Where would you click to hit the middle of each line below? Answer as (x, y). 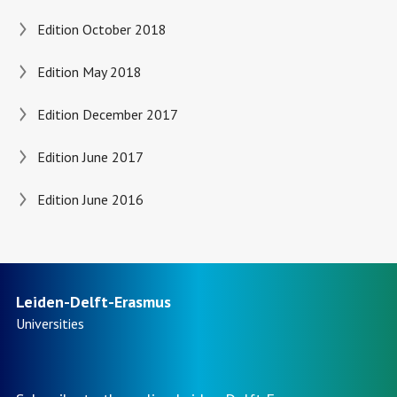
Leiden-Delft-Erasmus (93, 302)
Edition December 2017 (107, 114)
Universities (50, 323)
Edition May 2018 (89, 72)
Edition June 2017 (90, 157)
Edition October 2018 (101, 29)
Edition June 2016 (90, 199)
